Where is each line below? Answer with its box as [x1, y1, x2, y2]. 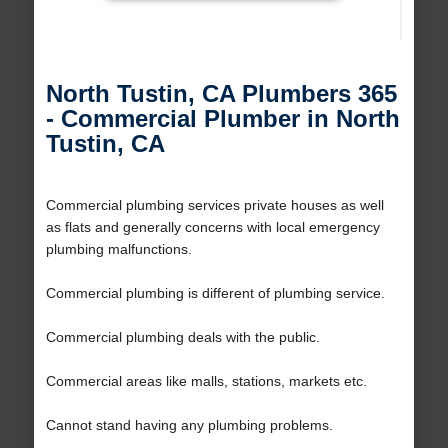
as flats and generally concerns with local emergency [45, 219, 380, 236]
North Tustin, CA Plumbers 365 [45, 80, 397, 108]
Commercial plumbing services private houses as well [45, 197, 384, 214]
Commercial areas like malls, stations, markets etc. [45, 373, 367, 390]
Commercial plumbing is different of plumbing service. [45, 285, 385, 302]
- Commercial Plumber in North [45, 105, 400, 133]
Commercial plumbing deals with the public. [45, 329, 320, 346]
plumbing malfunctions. [45, 241, 192, 258]
